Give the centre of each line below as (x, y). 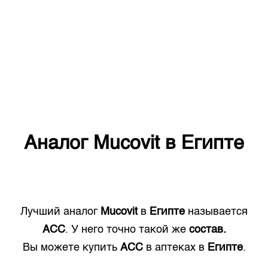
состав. (207, 230)
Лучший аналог (60, 212)
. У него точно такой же (125, 230)
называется (216, 212)
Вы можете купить (71, 248)
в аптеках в (175, 248)
